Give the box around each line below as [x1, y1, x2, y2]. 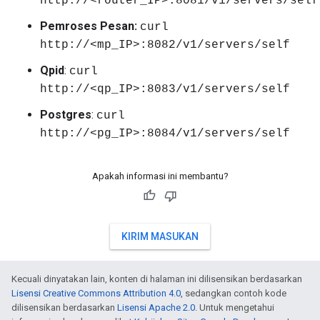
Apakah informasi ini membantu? [91, 171, 229, 181]
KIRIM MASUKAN [121, 231, 199, 242]
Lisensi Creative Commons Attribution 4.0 [11, 288, 181, 299]
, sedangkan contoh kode [181, 288, 286, 299]
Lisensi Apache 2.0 [117, 302, 195, 313]
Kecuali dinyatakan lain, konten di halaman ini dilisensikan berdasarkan [11, 274, 302, 284]
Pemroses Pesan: [40, 19, 137, 33]
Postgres [40, 108, 91, 121]
